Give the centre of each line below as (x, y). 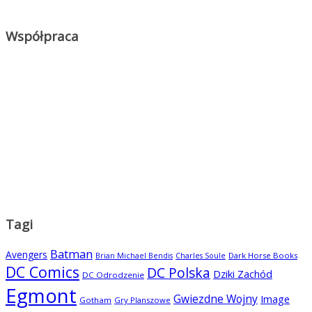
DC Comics (42, 272)
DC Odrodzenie (113, 275)
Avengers (26, 255)
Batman (71, 254)
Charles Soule (201, 256)
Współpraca (42, 36)
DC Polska (179, 273)
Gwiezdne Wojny (216, 299)
